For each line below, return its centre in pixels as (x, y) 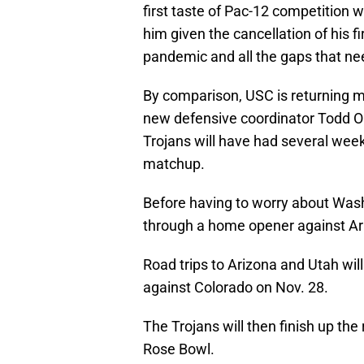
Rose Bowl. (179, 349)
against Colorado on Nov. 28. (236, 288)
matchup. (174, 164)
